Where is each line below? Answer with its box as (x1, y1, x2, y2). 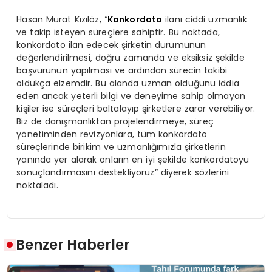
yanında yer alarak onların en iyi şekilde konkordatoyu (16, 153, 250, 166)
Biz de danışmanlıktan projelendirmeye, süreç (16, 115, 214, 127)
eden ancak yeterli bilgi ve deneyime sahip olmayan (16, 89, 245, 102)
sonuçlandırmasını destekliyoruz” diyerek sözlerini (16, 166, 229, 178)
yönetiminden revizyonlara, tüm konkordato (16, 127, 208, 140)
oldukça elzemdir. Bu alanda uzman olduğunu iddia (16, 76, 239, 89)
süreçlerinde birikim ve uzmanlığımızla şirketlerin (16, 140, 226, 153)
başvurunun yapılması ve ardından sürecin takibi (16, 64, 228, 76)
